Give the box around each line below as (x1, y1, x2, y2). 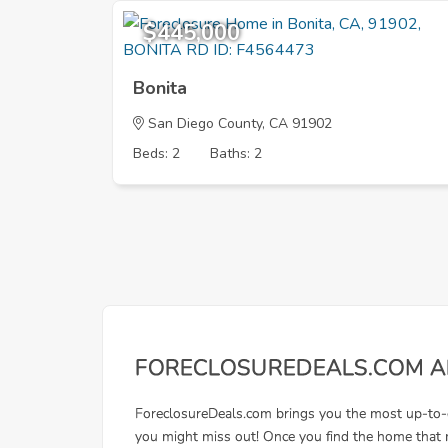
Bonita (133, 76, 187, 101)
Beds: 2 (133, 144, 180, 164)
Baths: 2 (210, 144, 262, 164)
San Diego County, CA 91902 (144, 114, 332, 134)
